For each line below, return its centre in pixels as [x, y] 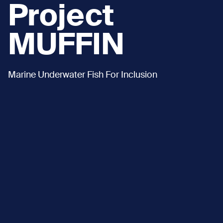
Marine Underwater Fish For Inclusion [83, 75]
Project [61, 18]
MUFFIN [66, 47]
